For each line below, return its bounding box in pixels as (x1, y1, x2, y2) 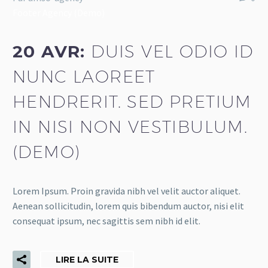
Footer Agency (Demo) (13, 6, 105, 19)
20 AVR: (13, 41, 92, 62)
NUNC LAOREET (13, 66, 156, 87)
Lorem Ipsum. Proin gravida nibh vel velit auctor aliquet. (13, 184, 240, 197)
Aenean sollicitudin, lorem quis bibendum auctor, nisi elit (13, 199, 244, 212)
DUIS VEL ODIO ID (91, 41, 254, 62)
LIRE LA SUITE (56, 254, 118, 266)
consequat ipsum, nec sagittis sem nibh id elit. (13, 214, 200, 227)
